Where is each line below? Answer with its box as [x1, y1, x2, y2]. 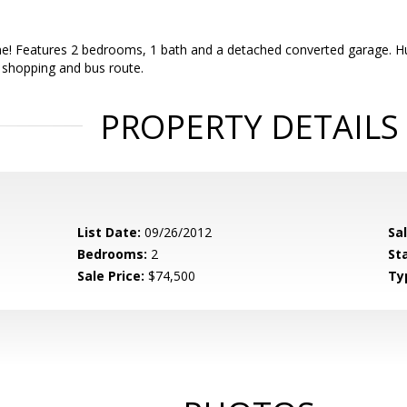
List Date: [77, 223, 142, 241]
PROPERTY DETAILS [99, 104, 399, 149]
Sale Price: [77, 267, 145, 284]
